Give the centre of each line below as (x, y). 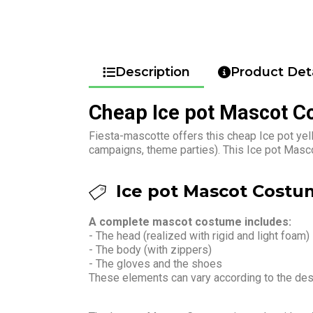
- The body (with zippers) (150, 249)
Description (153, 72)
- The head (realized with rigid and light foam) (199, 235)
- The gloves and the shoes (155, 263)
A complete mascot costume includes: (190, 221)
